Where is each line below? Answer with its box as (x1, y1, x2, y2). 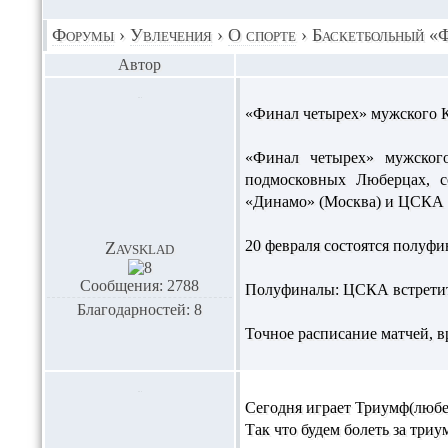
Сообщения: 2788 (80, 277, 199, 294)
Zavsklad (105, 238, 174, 258)
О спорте (228, 25, 296, 45)
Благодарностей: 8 (77, 301, 202, 318)
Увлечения (130, 25, 212, 45)
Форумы (52, 25, 114, 45)
